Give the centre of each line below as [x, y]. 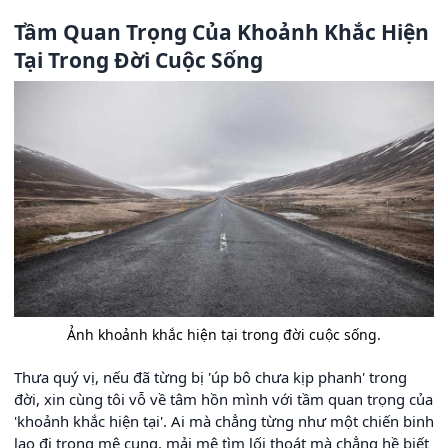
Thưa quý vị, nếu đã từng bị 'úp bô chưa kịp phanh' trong [210, 376]
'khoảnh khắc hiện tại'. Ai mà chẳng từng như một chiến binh [224, 420]
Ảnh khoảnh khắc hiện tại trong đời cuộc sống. [224, 334]
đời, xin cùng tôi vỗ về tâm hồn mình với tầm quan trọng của [223, 398]
